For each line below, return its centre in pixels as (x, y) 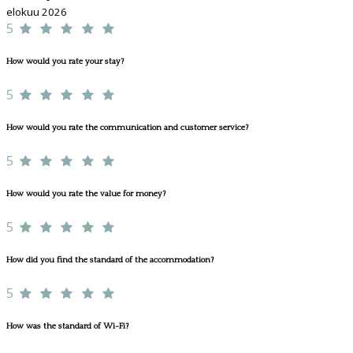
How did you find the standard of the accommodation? (110, 260)
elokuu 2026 (37, 12)
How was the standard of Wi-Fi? (67, 326)
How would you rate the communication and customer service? (127, 128)
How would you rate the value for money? (86, 194)
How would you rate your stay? (65, 62)
